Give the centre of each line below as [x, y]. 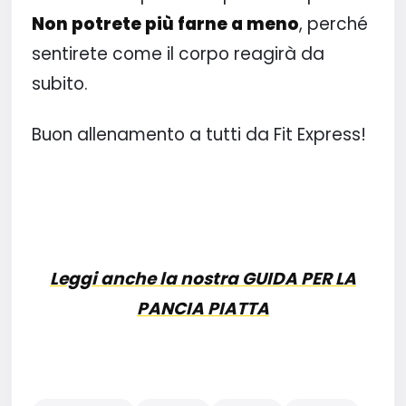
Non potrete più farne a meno [165, 24]
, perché [333, 24]
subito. [59, 84]
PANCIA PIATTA [203, 309]
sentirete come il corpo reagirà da [178, 54]
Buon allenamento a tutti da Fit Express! [198, 135]
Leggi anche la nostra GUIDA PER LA [203, 279]
